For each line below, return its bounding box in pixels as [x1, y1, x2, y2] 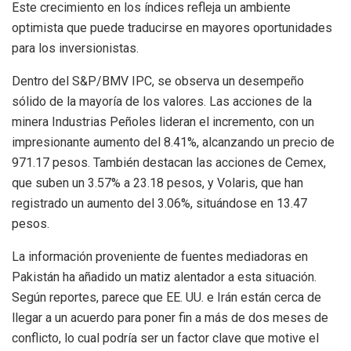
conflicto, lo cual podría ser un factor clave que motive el [12, 331, 319, 346]
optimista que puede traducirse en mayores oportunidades [12, 20, 332, 36]
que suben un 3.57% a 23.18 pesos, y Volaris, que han [12, 175, 303, 191]
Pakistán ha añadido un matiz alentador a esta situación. [12, 270, 317, 285]
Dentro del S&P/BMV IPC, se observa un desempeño [12, 74, 304, 89]
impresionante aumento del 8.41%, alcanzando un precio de [12, 135, 335, 150]
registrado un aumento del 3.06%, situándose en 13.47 [12, 196, 307, 212]
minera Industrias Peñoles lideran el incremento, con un [12, 114, 314, 130]
